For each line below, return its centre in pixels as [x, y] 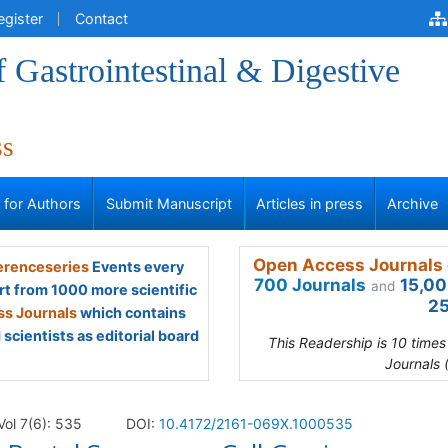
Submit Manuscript [168, 203]
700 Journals [310, 285]
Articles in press [309, 203]
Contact [101, 18]
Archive [413, 203]
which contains [131, 312]
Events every [136, 266]
